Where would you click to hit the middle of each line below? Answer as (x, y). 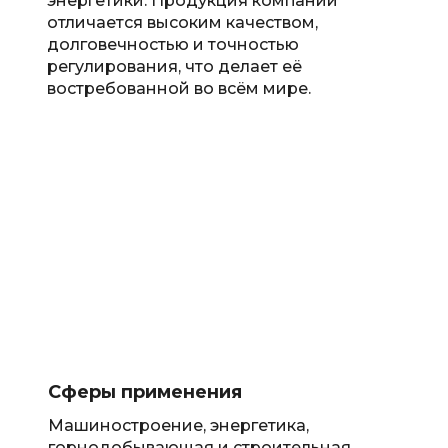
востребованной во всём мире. (178, 88)
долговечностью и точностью (172, 44)
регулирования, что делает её (174, 66)
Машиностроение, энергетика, (178, 425)
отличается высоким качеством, (182, 22)
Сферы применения (144, 392)
